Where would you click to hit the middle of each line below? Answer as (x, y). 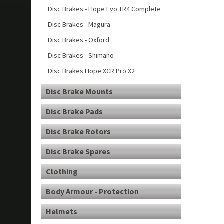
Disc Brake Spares (78, 151)
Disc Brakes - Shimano (81, 55)
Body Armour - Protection (92, 191)
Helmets (62, 211)
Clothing (62, 171)
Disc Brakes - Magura (79, 24)
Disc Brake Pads (74, 111)
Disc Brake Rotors (78, 131)
